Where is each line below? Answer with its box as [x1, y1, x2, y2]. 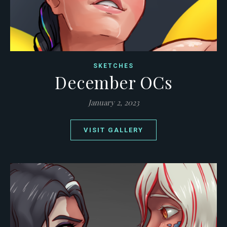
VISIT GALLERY [84, 126, 143, 134]
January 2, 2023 [88, 97, 139, 108]
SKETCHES [93, 62, 134, 70]
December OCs [55, 71, 172, 94]
